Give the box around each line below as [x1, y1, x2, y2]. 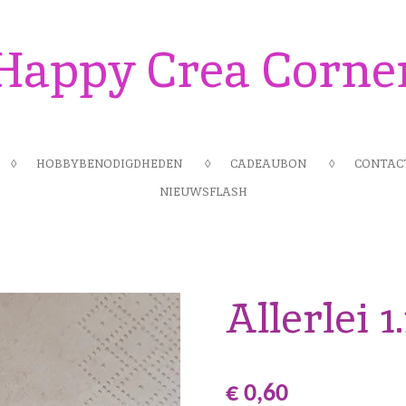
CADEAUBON [230, 155, 306, 171]
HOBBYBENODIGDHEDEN [36, 155, 182, 171]
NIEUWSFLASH [159, 183, 247, 199]
